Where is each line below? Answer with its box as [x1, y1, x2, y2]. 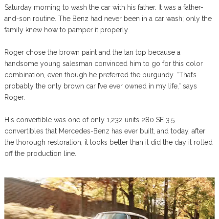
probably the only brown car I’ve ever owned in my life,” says [4, 82, 197, 90]
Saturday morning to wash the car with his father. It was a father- [4, 3, 203, 11]
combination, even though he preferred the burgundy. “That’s [4, 71, 197, 79]
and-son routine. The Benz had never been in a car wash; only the [4, 15, 212, 22]
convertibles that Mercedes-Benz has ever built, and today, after [4, 127, 205, 135]
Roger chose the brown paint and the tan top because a [4, 48, 180, 56]
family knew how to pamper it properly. [4, 26, 129, 34]
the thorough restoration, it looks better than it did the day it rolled [4, 138, 213, 146]
